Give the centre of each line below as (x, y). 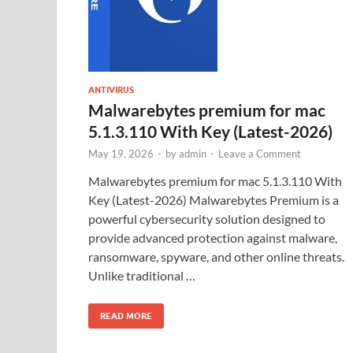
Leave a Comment (260, 153)
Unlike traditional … (142, 275)
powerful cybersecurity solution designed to (207, 218)
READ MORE (126, 316)
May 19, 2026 (121, 153)
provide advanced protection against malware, (213, 237)
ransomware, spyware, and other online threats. (216, 256)
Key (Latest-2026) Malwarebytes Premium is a (214, 199)
